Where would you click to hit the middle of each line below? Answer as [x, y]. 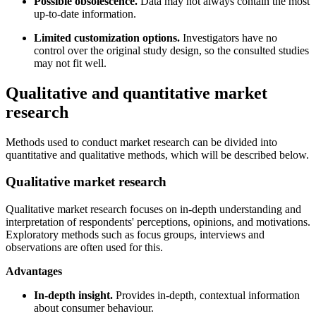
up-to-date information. [86, 13]
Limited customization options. [107, 37]
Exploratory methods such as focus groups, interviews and [135, 234]
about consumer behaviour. [95, 308]
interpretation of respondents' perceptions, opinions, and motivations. [158, 221]
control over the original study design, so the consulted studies [171, 50]
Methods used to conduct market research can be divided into [141, 142]
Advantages [35, 271]
